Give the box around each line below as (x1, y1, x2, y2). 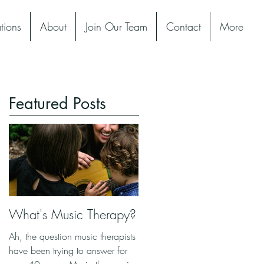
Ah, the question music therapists (9, 230, 136, 243)
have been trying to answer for (9, 244, 127, 257)
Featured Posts (9, 93, 106, 114)
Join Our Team (85, 19, 147, 34)
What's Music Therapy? (9, 206, 136, 223)
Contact (166, 19, 201, 34)
